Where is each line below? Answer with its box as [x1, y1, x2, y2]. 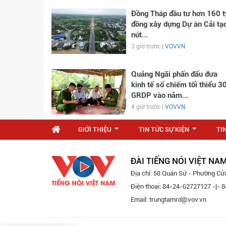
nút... [131, 30, 148, 39]
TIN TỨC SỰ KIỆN [139, 125, 189, 133]
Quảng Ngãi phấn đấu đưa [131, 69, 217, 79]
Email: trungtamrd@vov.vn [131, 195, 206, 203]
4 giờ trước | [131, 103, 165, 110]
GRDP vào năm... [131, 90, 188, 100]
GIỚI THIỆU [78, 125, 111, 133]
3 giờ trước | [131, 42, 165, 50]
